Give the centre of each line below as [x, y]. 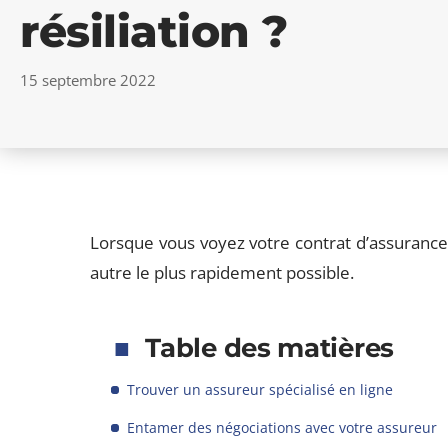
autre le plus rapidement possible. [222, 272]
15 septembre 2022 [88, 80]
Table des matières [269, 348]
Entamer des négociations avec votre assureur [282, 427]
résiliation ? [154, 31]
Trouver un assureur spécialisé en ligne [260, 389]
